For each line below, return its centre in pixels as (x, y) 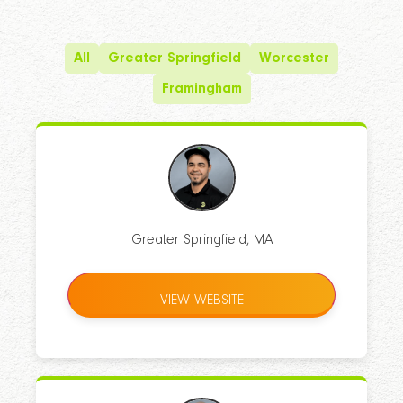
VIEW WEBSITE (201, 301)
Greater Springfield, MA (201, 241)
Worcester (294, 59)
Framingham (201, 90)
